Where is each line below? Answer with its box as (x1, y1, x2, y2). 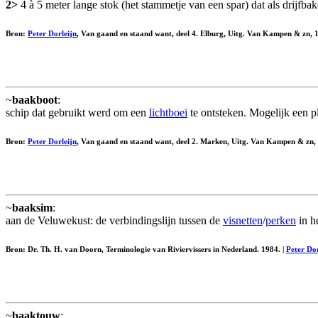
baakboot (12, 93, 57, 106)
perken (265, 214, 296, 226)
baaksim (12, 201, 53, 214)
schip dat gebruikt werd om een (6, 106, 149, 119)
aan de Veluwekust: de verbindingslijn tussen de (6, 214, 223, 226)
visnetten (223, 214, 263, 226)
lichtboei (149, 106, 187, 119)
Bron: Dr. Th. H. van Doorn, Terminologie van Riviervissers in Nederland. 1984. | (6, 244, 286, 253)
